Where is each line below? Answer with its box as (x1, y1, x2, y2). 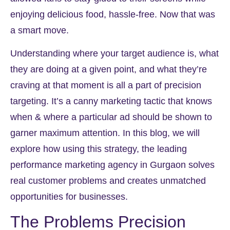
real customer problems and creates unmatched (10, 176, 206, 186)
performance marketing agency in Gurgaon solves (10, 160, 215, 170)
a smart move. (10, 25, 71, 35)
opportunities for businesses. (10, 191, 128, 202)
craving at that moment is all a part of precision (10, 80, 201, 91)
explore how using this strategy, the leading (10, 144, 187, 155)
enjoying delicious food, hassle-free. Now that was (10, 9, 215, 20)
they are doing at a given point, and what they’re (10, 64, 207, 75)
